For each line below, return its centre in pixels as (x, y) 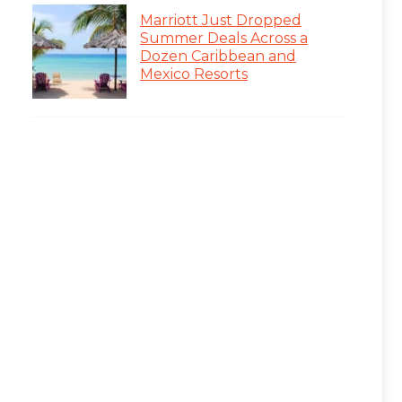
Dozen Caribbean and (218, 56)
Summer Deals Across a (224, 38)
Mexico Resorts (194, 74)
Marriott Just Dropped (221, 20)
